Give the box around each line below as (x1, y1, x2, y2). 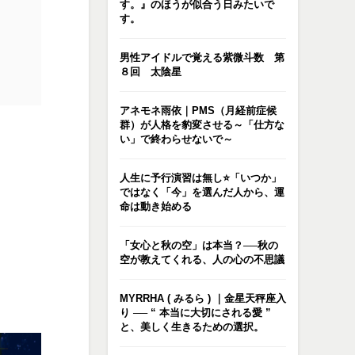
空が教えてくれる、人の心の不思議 (120, 254, 284, 265)
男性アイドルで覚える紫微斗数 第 (120, 52, 284, 63)
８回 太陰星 (120, 66, 181, 78)
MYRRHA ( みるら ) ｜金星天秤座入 (120, 292, 286, 304)
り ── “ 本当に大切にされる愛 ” (120, 307, 271, 319)
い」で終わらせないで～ (120, 133, 233, 145)
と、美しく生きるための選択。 (120, 321, 264, 333)
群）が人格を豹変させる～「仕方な (120, 119, 284, 131)
